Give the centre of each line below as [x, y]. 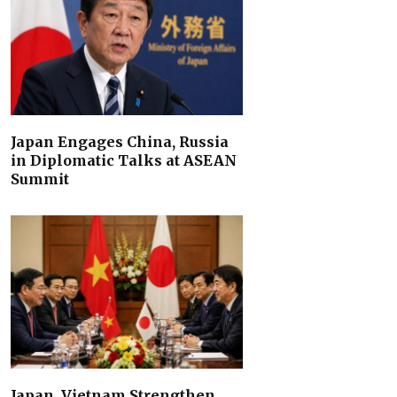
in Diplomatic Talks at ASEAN [123, 161]
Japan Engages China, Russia [119, 142]
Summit [39, 179]
